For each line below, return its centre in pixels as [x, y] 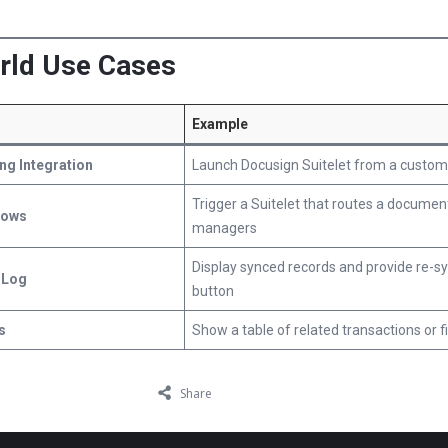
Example [220, 124]
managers [224, 228]
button [213, 291]
